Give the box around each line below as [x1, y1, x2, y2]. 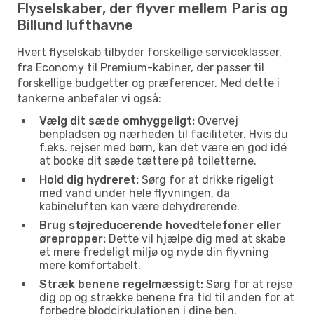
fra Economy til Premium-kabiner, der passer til [17, 60, 264, 74]
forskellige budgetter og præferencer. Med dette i [17, 76, 280, 90]
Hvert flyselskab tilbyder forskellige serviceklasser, [17, 45, 282, 59]
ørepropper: [39, 231, 106, 245]
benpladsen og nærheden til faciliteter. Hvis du [39, 127, 288, 141]
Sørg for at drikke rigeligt [139, 172, 274, 186]
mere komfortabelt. [39, 258, 141, 272]
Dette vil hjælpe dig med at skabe [106, 231, 285, 245]
